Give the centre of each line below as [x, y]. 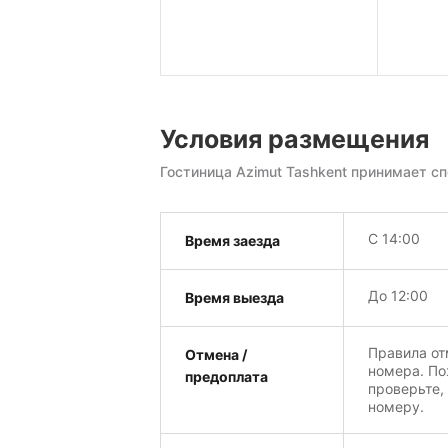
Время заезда [232, 241]
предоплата [226, 377]
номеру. [395, 407]
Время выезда [234, 298]
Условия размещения [294, 139]
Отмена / [216, 355]
